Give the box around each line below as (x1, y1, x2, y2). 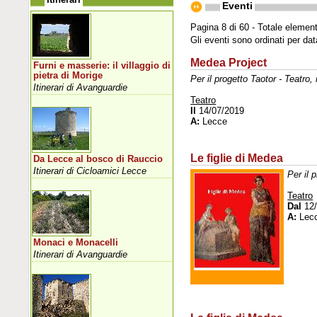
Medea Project (190, 56, 267, 69)
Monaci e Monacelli (33, 237, 119, 248)
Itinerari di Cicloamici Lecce (33, 165, 147, 176)
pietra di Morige (33, 70, 103, 81)
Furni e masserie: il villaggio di (33, 60, 171, 71)
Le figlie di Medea (190, 151, 284, 164)
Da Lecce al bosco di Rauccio (33, 154, 163, 164)
